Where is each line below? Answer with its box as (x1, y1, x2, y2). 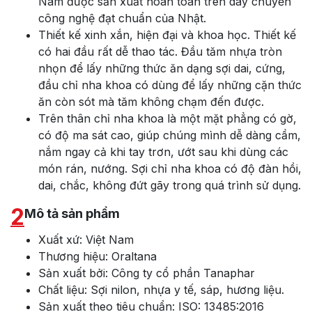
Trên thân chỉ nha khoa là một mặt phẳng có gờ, (38, 111, 297, 126)
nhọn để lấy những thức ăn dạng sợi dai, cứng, (38, 61, 286, 76)
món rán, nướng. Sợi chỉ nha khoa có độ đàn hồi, (38, 162, 302, 176)
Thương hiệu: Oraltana (38, 249, 157, 264)
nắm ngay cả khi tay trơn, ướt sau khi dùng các (38, 145, 288, 159)
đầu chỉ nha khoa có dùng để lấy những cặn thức (38, 78, 302, 93)
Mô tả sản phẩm (24, 206, 120, 221)
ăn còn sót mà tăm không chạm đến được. (38, 95, 264, 109)
